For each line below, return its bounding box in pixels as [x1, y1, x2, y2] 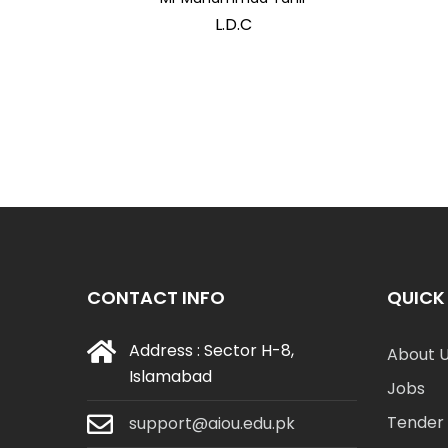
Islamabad [129, 364, 212, 388]
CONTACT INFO [87, 284, 225, 310]
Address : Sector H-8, [129, 338, 294, 362]
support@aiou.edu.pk [129, 411, 295, 435]
